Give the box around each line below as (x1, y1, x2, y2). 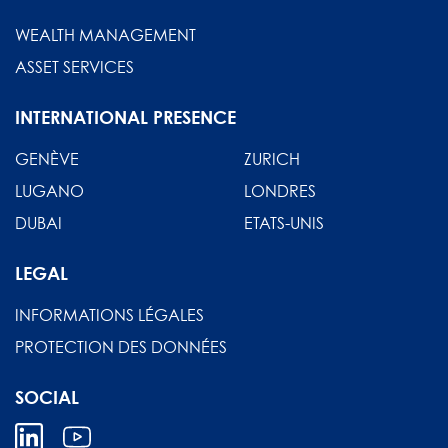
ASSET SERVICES (15, 56, 134, 77)
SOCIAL (15, 385, 79, 408)
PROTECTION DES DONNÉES (15, 336, 227, 357)
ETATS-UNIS (244, 212, 324, 233)
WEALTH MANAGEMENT (15, 24, 196, 45)
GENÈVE (15, 148, 79, 169)
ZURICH (244, 148, 300, 169)
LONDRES (244, 180, 316, 201)
